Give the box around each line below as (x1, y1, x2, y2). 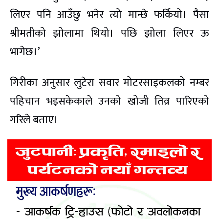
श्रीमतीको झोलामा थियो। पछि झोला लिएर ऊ (10, 24, 209, 43)
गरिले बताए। (10, 110, 58, 129)
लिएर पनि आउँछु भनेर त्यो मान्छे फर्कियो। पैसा (10, 5, 209, 24)
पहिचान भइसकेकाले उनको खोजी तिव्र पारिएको (10, 92, 209, 110)
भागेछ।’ (10, 43, 40, 61)
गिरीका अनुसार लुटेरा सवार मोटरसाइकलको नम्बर (10, 73, 209, 92)
